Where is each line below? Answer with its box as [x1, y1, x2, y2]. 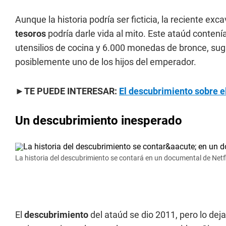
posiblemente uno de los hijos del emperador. [15, 56, 196, 67]
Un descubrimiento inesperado [15, 114, 182, 128]
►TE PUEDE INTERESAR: [15, 86, 119, 96]
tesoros [15, 28, 46, 39]
